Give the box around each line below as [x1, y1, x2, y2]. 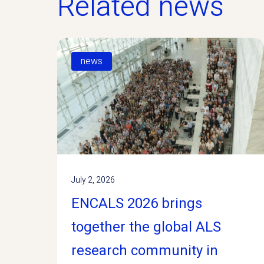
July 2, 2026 [71, 173, 115, 186]
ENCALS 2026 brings [71, 193, 202, 214]
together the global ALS [71, 216, 221, 237]
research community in [71, 240, 218, 261]
